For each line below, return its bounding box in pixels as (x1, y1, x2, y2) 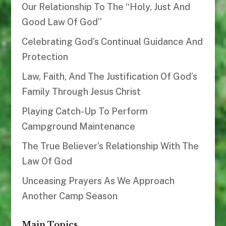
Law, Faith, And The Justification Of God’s (21, 71, 197, 82)
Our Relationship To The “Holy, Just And (21, 2, 190, 13)
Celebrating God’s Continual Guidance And (21, 36, 203, 47)
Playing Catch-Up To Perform (21, 106, 148, 117)
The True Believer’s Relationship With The (21, 141, 199, 152)
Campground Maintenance (21, 121, 135, 132)
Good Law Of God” (21, 17, 102, 28)
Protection (21, 51, 68, 63)
